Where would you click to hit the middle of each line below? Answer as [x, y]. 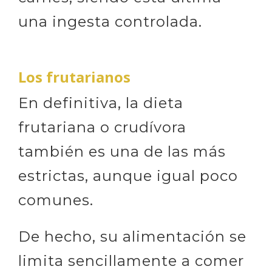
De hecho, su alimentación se [132, 236]
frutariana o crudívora [102, 127]
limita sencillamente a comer [131, 261]
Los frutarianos [74, 77]
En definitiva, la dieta [101, 103]
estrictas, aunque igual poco [128, 176]
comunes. [58, 200]
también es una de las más [122, 151]
